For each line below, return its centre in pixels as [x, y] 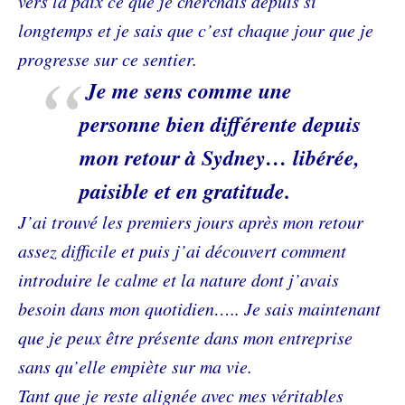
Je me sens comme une [189, 90]
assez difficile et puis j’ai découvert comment [182, 250]
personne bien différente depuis [220, 124]
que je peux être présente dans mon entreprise [185, 337]
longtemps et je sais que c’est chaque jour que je [196, 30]
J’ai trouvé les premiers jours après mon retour [191, 221]
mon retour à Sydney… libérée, [220, 157]
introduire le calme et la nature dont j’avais [179, 279]
